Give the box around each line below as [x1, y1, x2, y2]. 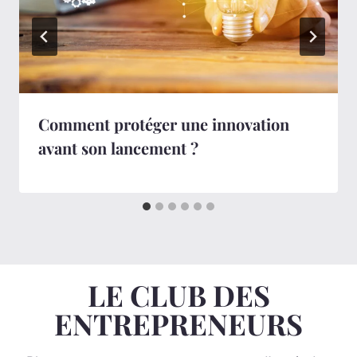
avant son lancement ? [38, 136, 198, 159]
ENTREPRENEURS [54, 304, 303, 343]
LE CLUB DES [87, 276, 270, 315]
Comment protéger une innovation [38, 112, 289, 135]
